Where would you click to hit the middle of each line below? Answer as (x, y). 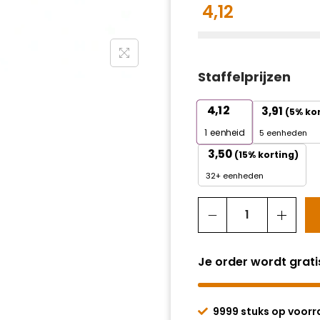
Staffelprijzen (244, 77)
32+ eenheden (235, 176)
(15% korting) (266, 155)
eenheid (226, 133)
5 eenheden (283, 133)
